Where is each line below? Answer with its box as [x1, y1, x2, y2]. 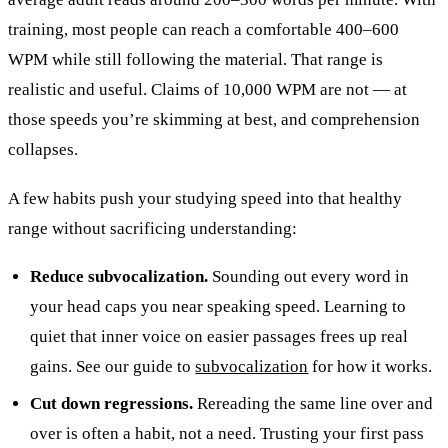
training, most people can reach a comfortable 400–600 [8, 20, 399, 40]
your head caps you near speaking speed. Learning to [30, 297, 407, 317]
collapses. [8, 140, 78, 160]
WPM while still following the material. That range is [8, 50, 383, 70]
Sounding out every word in [208, 267, 410, 287]
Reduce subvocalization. [30, 267, 209, 287]
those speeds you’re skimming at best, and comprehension [8, 110, 420, 130]
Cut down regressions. [30, 393, 194, 413]
